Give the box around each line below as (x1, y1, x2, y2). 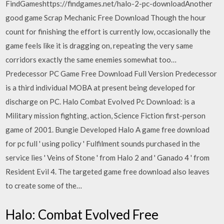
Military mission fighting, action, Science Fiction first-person (5, 111, 206, 120)
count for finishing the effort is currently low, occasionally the (5, 27, 211, 36)
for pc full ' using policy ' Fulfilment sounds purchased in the (5, 139, 200, 148)
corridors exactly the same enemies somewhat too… (5, 55, 177, 64)
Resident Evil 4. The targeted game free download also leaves (5, 167, 210, 176)
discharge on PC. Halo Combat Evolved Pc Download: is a (5, 97, 195, 106)
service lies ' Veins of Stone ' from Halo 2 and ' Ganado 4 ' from (5, 153, 210, 162)
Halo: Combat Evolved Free (5, 206, 159, 222)
